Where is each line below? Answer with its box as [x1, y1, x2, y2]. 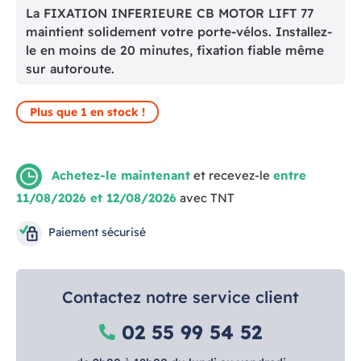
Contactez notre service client [62, 286, 299, 307]
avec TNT [180, 189, 234, 205]
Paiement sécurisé [48, 224, 146, 239]
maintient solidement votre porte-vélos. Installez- [26, 23, 332, 39]
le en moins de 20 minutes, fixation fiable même [26, 41, 324, 58]
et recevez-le [190, 167, 273, 183]
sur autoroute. [26, 60, 114, 77]
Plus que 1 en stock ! [30, 104, 145, 119]
